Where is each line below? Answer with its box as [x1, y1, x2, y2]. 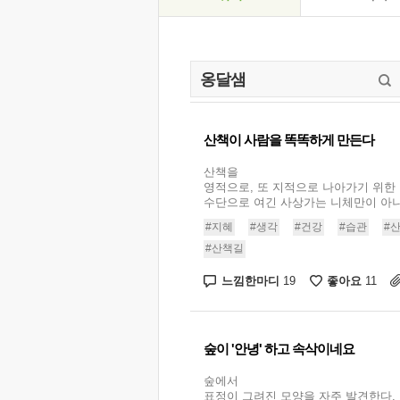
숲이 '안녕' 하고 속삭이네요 [204, 340, 354, 356]
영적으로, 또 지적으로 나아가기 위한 [204, 180, 396, 194]
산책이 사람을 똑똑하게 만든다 [204, 132, 374, 147]
